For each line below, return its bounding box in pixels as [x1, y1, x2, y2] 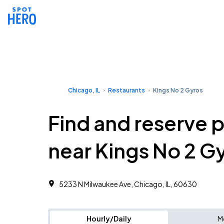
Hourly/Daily [86, 214, 131, 223]
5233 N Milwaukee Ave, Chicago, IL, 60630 [59, 179, 197, 188]
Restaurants [108, 86, 145, 94]
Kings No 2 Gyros [153, 86, 203, 94]
